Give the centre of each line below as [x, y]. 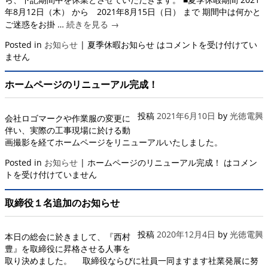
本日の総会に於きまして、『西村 [68, 236]
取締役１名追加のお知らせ [62, 202]
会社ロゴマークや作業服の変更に [68, 118]
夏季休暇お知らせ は [126, 45]
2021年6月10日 [186, 116]
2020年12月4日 [186, 234]
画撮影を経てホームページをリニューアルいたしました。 [114, 142]
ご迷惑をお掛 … [36, 25]
